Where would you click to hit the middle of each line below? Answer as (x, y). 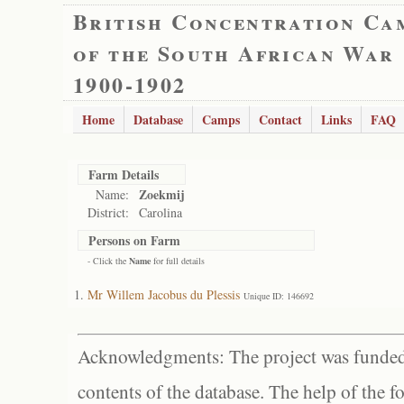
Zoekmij (162, 194)
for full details (178, 261)
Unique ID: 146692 (279, 296)
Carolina (161, 212)
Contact (280, 119)
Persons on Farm (134, 240)
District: (108, 212)
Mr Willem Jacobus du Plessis (164, 294)
